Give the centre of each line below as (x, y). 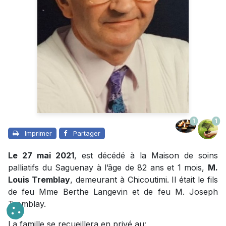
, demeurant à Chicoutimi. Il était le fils (144, 180)
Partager (87, 133)
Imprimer (38, 133)
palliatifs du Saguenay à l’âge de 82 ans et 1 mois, (108, 168)
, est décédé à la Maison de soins (146, 156)
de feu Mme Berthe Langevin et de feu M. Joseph (113, 192)
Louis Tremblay (39, 180)
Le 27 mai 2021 (41, 156)
